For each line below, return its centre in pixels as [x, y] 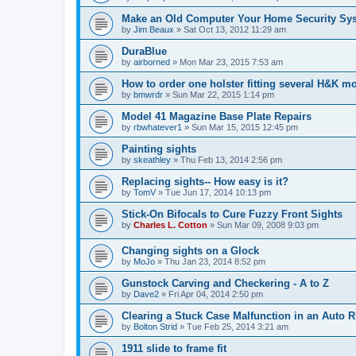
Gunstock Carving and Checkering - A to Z [225, 284]
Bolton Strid [155, 327]
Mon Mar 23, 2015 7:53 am [231, 62]
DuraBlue [144, 51]
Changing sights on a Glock [190, 251]
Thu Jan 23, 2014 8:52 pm [215, 262]
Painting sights [159, 149]
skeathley [152, 159]
